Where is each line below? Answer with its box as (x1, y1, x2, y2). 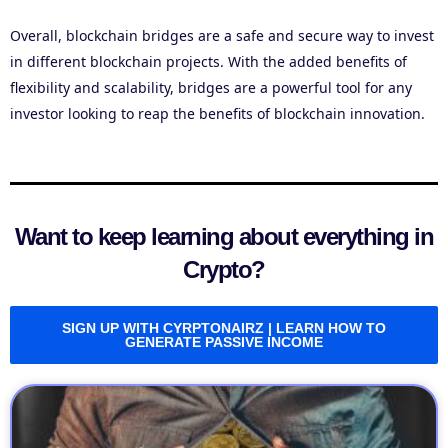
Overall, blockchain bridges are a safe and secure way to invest (10, 26, 434, 46)
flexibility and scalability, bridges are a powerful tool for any (10, 78, 412, 98)
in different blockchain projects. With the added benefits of (10, 52, 407, 72)
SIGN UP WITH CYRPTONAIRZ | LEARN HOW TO (62, 320, 386, 337)
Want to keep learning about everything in (14, 223, 434, 251)
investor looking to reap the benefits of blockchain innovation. (10, 104, 425, 124)
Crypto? (183, 256, 265, 284)
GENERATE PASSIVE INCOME (125, 334, 323, 351)
